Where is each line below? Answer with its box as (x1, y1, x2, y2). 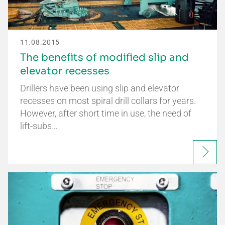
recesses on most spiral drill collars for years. (20, 95, 196, 106)
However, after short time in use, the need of (20, 108, 191, 119)
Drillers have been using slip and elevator (20, 83, 179, 94)
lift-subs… (20, 121, 58, 132)
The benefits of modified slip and (20, 51, 189, 64)
